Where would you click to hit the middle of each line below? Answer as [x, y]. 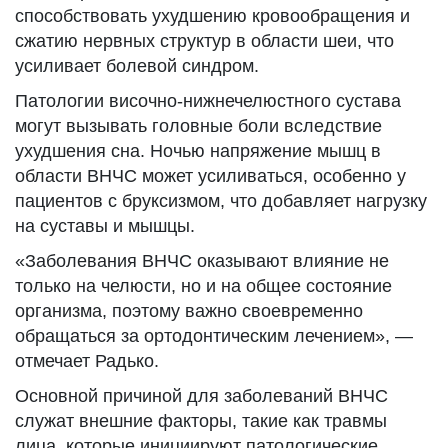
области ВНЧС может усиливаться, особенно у [210, 176]
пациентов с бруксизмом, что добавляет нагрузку [221, 201]
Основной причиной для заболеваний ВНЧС [201, 396]
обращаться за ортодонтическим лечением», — [214, 336]
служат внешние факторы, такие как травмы [201, 421]
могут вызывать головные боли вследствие [198, 126]
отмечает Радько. [87, 361]
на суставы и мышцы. [105, 226]
